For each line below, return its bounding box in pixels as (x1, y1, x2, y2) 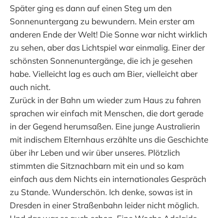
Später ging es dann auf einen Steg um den (10, 3, 172, 14)
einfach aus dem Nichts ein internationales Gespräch (10, 174, 206, 184)
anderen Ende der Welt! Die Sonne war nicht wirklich (10, 29, 207, 40)
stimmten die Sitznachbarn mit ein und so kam (10, 161, 184, 171)
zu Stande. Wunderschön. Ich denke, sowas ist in (10, 187, 193, 198)
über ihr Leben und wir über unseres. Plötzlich (10, 147, 180, 158)
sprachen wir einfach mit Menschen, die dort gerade (10, 108, 203, 119)
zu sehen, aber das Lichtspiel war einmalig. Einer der (10, 42, 205, 53)
